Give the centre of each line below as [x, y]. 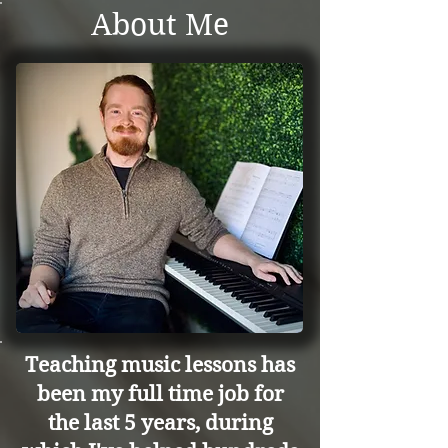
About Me [160, 24]
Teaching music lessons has [160, 365]
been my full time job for [160, 394]
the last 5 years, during [160, 423]
